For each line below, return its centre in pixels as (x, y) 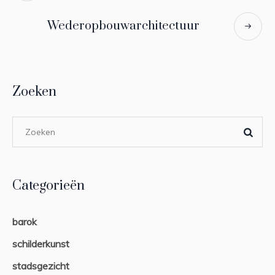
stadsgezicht (41, 265)
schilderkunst (41, 243)
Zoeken (34, 91)
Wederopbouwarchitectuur (123, 26)
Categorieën (48, 185)
